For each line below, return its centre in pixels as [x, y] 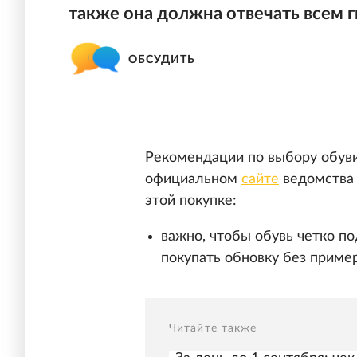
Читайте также [213, 329]
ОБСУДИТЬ [162, 59]
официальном [193, 180]
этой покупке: [191, 201]
